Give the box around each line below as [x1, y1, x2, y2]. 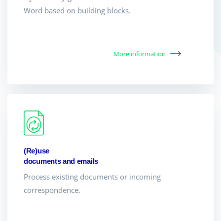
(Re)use [24, 146, 49, 155]
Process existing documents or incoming [24, 171, 161, 182]
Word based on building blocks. [24, 5, 131, 16]
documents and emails [24, 156, 98, 165]
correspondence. [24, 184, 80, 195]
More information [113, 49, 166, 58]
